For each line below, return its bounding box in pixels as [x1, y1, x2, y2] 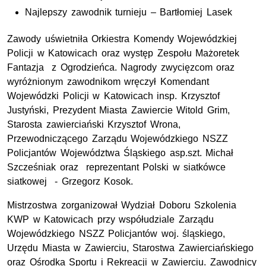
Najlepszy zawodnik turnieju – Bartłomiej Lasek [25, 7, 232, 18]
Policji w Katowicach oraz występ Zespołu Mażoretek [7, 48, 240, 59]
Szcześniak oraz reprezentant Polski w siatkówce [7, 162, 226, 173]
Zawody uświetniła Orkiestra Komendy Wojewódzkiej [7, 34, 237, 45]
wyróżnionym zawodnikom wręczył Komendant [7, 77, 209, 87]
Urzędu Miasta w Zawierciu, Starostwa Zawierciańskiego [7, 243, 254, 254]
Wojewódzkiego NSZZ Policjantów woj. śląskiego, [7, 229, 226, 239]
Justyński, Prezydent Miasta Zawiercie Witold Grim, [7, 105, 230, 116]
